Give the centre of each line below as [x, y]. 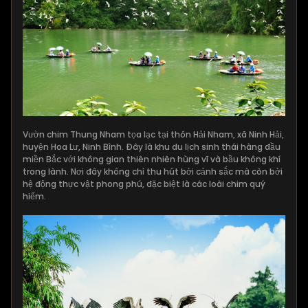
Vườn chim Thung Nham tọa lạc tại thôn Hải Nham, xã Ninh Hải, [153, 135]
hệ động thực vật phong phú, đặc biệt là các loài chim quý [144, 184]
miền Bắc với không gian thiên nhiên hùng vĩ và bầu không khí [152, 159]
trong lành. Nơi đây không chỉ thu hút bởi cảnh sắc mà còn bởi [153, 172]
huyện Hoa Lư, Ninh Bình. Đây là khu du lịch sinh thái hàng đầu [152, 147]
